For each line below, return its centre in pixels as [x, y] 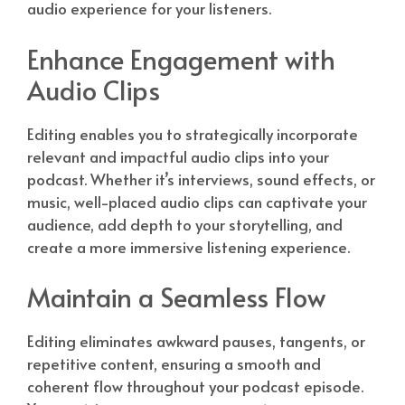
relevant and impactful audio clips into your [178, 156]
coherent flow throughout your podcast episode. [195, 386]
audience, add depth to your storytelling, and [185, 224]
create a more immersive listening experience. [188, 246]
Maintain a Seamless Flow [176, 297]
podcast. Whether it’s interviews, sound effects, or [201, 179]
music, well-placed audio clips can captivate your [197, 201]
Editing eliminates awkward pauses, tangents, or [196, 341]
